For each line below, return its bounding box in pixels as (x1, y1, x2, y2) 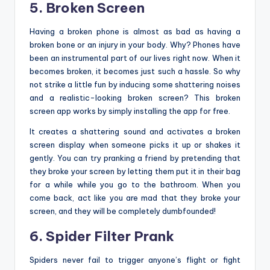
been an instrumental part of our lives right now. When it (30, 53, 240, 63)
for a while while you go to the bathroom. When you (30, 180, 240, 190)
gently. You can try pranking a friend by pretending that (30, 153, 240, 163)
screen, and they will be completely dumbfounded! (30, 206, 216, 216)
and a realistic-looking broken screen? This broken (30, 93, 240, 103)
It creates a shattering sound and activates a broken (30, 127, 240, 137)
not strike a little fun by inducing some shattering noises (30, 80, 240, 90)
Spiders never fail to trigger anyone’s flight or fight (30, 255, 240, 265)
